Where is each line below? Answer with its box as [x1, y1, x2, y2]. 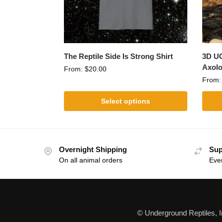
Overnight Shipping [59, 145, 127, 154]
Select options [101, 97, 150, 106]
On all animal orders [59, 156, 122, 165]
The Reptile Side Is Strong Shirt [63, 52, 173, 61]
